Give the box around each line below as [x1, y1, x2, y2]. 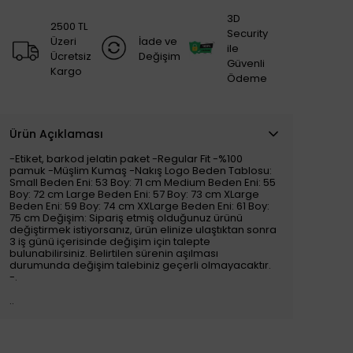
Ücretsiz [50, 48, 92, 64]
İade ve [139, 33, 178, 49]
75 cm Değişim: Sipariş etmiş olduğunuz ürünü [9, 210, 243, 225]
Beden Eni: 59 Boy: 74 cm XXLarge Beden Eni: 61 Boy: [9, 199, 269, 214]
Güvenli [227, 56, 266, 71]
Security [227, 26, 269, 41]
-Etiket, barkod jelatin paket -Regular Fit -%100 [9, 151, 243, 166]
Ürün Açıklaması [9, 126, 103, 142]
